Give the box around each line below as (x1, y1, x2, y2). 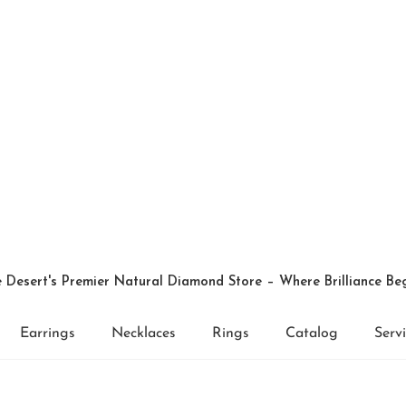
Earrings (20, 326, 75, 341)
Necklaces (111, 326, 176, 341)
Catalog (285, 326, 338, 341)
